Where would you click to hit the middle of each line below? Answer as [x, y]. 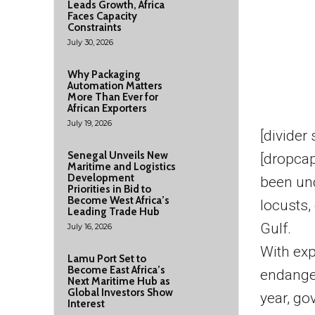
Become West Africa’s [118, 200]
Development [101, 178]
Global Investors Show [120, 292]
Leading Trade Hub [114, 212]
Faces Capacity [102, 16]
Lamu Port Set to [107, 259]
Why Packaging [104, 75]
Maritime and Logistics [122, 167]
